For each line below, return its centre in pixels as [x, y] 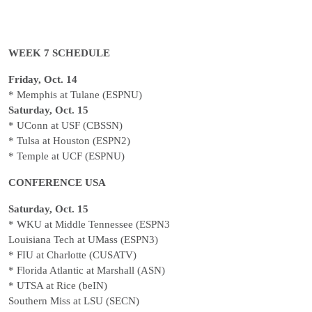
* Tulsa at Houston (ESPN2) [69, 141]
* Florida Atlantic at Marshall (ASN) [87, 270]
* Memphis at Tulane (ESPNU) [75, 95]
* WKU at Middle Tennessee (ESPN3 [89, 224]
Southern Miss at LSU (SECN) [74, 301]
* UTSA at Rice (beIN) [58, 286]
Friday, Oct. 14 [43, 79]
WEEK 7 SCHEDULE [59, 53]
